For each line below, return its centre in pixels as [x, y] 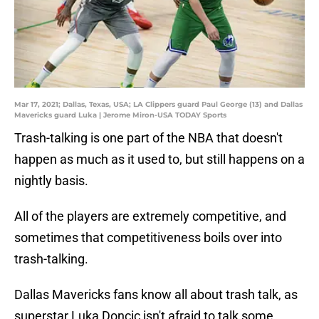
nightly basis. [51, 181]
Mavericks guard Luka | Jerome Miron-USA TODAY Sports [120, 115]
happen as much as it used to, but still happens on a [159, 159]
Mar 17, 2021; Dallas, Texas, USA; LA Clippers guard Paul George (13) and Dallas [158, 105]
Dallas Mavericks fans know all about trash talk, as [156, 295]
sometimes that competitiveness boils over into [148, 238]
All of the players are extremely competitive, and [150, 216]
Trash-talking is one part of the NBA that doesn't [148, 138]
